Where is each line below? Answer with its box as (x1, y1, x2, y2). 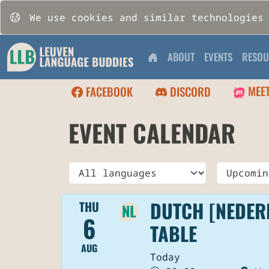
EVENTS (204, 49, 232, 64)
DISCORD (167, 82, 211, 100)
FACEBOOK (83, 82, 133, 100)
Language (68, 162, 116, 175)
